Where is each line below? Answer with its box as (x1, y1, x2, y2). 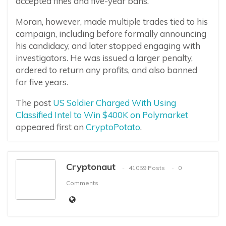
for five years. (16, 77, 68, 88)
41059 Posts (129, 163, 165, 172)
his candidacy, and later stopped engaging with (16, 40, 200, 51)
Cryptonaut (66, 161, 116, 173)
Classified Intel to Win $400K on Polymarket (16, 109, 188, 121)
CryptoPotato (86, 122, 140, 133)
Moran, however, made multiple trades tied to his (16, 16, 208, 27)
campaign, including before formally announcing (16, 28, 206, 39)
